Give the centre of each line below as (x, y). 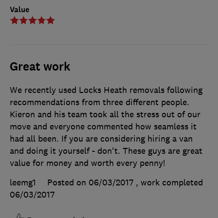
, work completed (169, 182)
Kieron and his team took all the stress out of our (105, 114)
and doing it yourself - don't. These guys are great (106, 151)
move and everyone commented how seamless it (103, 126)
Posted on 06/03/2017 (90, 182)
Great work (40, 66)
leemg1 (23, 182)
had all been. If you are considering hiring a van (101, 138)
